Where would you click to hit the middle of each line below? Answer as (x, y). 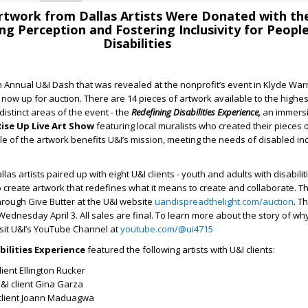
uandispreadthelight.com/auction (224, 201)
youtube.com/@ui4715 (167, 229)
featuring (115, 126)
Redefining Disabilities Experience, (197, 112)
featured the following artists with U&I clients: (180, 250)
